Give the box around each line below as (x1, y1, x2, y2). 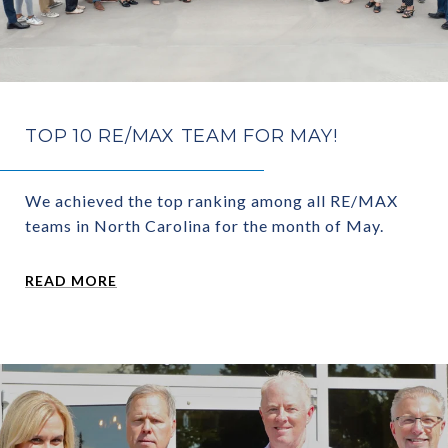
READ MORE (25, 272, 117, 290)
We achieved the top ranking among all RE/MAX (25, 191, 398, 211)
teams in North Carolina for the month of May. (25, 216, 384, 236)
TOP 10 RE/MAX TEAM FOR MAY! (25, 125, 338, 148)
